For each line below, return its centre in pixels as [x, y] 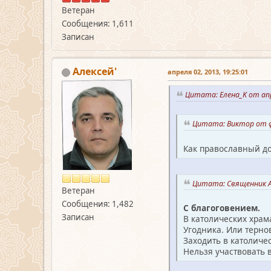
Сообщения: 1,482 [98, 204]
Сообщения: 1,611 [98, 24]
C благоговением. [222, 208]
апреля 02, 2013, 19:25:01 [208, 72]
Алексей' [95, 72]
